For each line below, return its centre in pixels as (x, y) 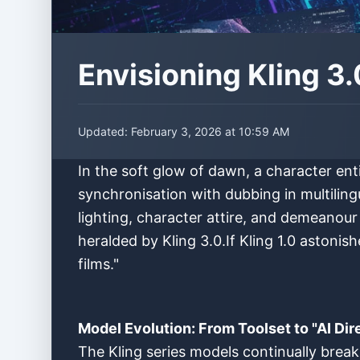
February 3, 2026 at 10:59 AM (210, 131)
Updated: (104, 131)
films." (98, 264)
